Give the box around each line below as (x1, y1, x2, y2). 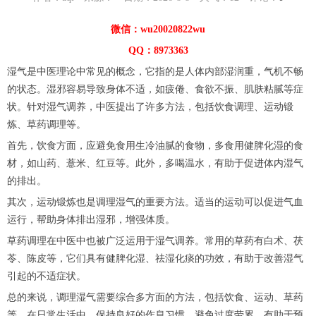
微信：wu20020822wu (111, 24, 205, 35)
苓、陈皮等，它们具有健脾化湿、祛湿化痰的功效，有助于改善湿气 (7, 253, 303, 265)
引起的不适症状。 (7, 271, 86, 282)
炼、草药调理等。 (7, 119, 86, 130)
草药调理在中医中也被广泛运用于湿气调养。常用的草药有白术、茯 (7, 236, 303, 247)
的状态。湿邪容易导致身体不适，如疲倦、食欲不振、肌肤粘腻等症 (7, 84, 303, 95)
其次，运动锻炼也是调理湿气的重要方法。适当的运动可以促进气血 (7, 197, 303, 208)
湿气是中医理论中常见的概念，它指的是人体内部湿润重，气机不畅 (7, 66, 303, 78)
